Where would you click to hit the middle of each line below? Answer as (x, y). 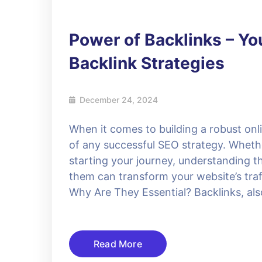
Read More (118, 244)
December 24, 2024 (119, 99)
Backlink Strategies (147, 63)
